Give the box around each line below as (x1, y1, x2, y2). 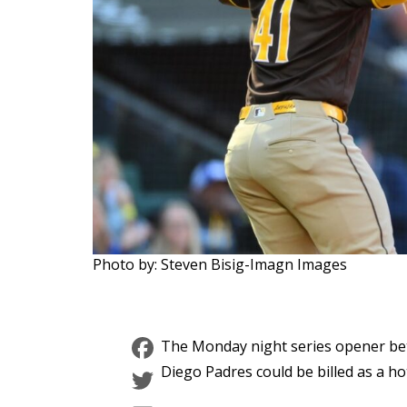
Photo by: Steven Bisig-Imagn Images (93, 254, 347, 275)
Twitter (157, 361, 254, 401)
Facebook (157, 328, 285, 368)
